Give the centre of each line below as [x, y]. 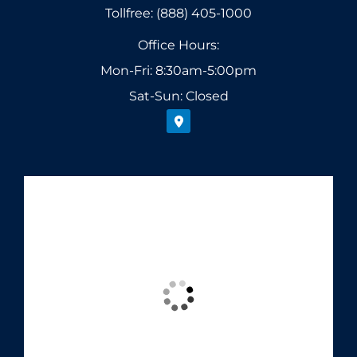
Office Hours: [178, 45]
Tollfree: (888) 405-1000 [178, 14]
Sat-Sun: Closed [178, 96]
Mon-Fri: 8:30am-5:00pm [178, 71]
